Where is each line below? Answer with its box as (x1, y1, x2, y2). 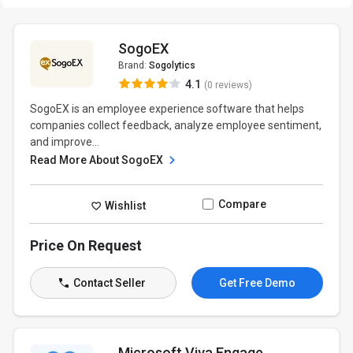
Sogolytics (148, 60, 195, 71)
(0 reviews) (203, 80, 252, 91)
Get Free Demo (218, 277, 295, 289)
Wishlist (102, 199, 147, 212)
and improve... (30, 136, 100, 148)
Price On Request (30, 237, 143, 254)
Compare (217, 198, 266, 210)
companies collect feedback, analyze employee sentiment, (30, 119, 322, 132)
